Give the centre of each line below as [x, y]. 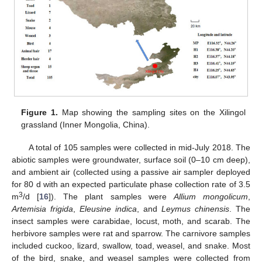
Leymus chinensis [195, 208]
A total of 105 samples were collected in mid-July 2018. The [139, 147]
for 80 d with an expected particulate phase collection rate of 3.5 [131, 184]
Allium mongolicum [211, 196]
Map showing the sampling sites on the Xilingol [152, 113]
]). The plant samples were [111, 196]
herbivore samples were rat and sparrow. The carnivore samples [131, 233]
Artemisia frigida [42, 208]
